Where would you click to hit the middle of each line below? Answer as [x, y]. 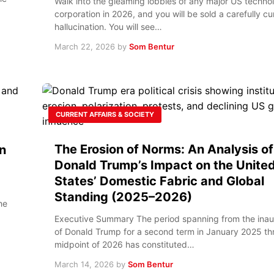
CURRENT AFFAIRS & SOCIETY [105, 114]
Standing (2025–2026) [123, 197]
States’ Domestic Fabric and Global [159, 181]
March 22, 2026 [85, 46]
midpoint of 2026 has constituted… [124, 244]
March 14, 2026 [84, 264]
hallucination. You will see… [108, 26]
